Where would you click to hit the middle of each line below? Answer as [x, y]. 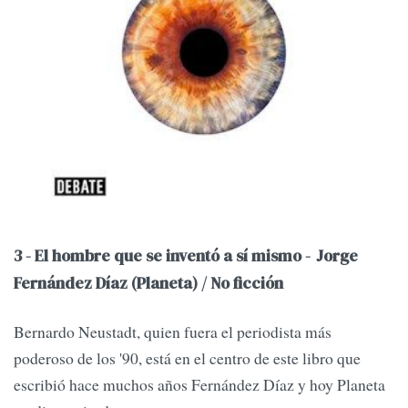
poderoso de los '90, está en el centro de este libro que [187, 358]
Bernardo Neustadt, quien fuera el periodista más [173, 332]
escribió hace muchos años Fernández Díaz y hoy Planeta [199, 385]
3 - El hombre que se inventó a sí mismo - [162, 256]
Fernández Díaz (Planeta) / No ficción [148, 284]
